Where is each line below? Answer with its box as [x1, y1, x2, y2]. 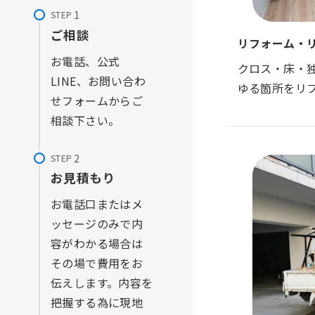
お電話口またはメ [51, 195, 143, 213]
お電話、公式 [51, 52, 120, 70]
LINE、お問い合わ [51, 72, 146, 89]
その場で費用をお [51, 255, 143, 272]
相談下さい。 [51, 111, 120, 129]
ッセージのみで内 [51, 215, 143, 233]
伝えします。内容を [51, 274, 153, 292]
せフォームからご [51, 91, 143, 109]
